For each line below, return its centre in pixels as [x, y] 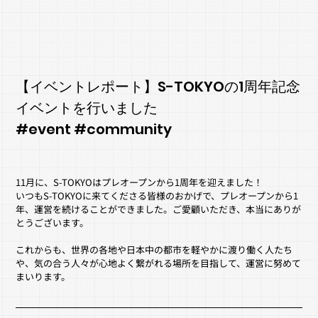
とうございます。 [53, 223]
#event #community [94, 130]
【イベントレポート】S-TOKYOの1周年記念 [158, 87]
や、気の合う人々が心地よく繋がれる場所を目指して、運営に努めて [159, 263]
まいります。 [43, 277]
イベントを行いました [87, 108]
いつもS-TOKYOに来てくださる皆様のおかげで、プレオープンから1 [157, 196]
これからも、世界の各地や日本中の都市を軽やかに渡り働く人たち [154, 250]
